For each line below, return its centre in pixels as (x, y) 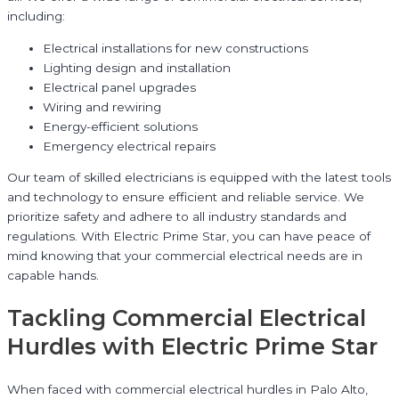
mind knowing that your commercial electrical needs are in (185, 256)
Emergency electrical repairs (129, 146)
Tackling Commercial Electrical (187, 318)
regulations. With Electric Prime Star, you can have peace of (189, 236)
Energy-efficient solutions (120, 126)
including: (36, 16)
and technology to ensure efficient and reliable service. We (186, 197)
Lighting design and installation (137, 67)
